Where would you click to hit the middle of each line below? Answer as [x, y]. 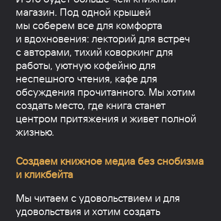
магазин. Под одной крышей [83, 12]
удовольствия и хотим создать [88, 211]
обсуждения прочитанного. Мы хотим [105, 92]
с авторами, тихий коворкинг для [94, 52]
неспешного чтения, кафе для [86, 79]
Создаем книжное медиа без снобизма [110, 161]
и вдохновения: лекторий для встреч [103, 39]
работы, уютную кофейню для [86, 65]
